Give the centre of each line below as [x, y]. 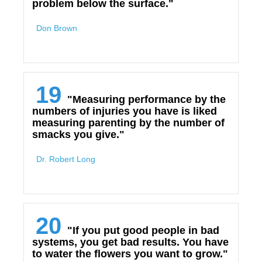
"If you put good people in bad [143, 230]
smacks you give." [78, 135]
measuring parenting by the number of [128, 123]
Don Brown [57, 28]
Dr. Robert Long [66, 159]
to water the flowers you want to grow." [130, 254]
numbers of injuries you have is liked [125, 111]
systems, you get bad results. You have [130, 242]
